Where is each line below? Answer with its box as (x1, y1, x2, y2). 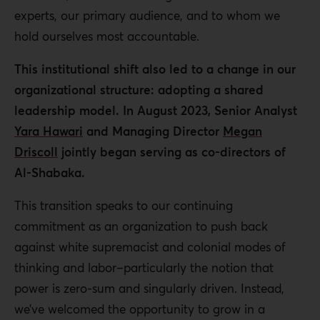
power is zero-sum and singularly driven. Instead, (14, 280, 284, 297)
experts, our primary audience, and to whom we (14, 7, 280, 24)
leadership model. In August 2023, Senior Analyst (14, 102, 297, 119)
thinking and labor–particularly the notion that (14, 259, 274, 276)
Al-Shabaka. (14, 164, 85, 181)
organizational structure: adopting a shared (14, 81, 264, 99)
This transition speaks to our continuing (14, 197, 233, 214)
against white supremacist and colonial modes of (14, 239, 286, 256)
